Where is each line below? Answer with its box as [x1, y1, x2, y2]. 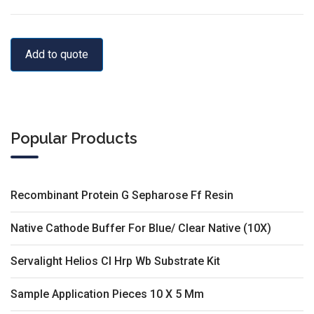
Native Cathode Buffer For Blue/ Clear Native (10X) [11, 221, 271, 235]
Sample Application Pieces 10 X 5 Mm [11, 287, 204, 301]
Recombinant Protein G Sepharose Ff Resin [11, 188, 233, 202]
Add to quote [25, 47, 88, 61]
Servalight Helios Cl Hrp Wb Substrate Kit [11, 254, 220, 268]
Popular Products [11, 128, 137, 147]
